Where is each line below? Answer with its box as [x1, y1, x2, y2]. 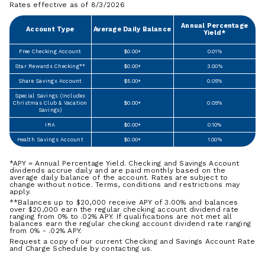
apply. [9, 187, 34, 196]
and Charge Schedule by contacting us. [9, 244, 155, 253]
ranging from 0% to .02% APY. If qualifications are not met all [9, 212, 232, 221]
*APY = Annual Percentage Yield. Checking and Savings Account [9, 159, 240, 167]
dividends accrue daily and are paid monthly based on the [9, 166, 226, 174]
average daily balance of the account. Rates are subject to [9, 173, 228, 182]
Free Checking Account [18, 48, 82, 54]
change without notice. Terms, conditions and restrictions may [9, 180, 240, 189]
